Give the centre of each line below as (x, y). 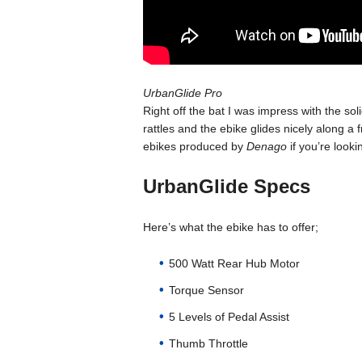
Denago (268, 146)
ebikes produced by (194, 146)
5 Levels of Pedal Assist (229, 317)
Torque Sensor (206, 290)
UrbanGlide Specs (226, 186)
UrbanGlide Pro (182, 93)
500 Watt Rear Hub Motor (234, 263)
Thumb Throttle (208, 343)
